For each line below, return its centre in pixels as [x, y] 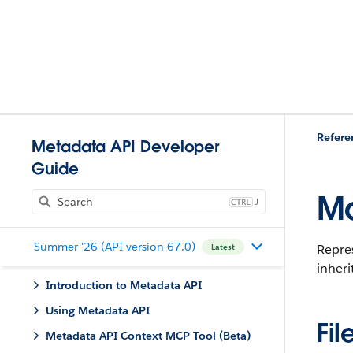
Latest [223, 247]
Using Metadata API [98, 310]
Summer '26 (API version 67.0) [114, 246]
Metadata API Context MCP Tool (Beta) [148, 336]
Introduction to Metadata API [124, 285]
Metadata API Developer [126, 147]
